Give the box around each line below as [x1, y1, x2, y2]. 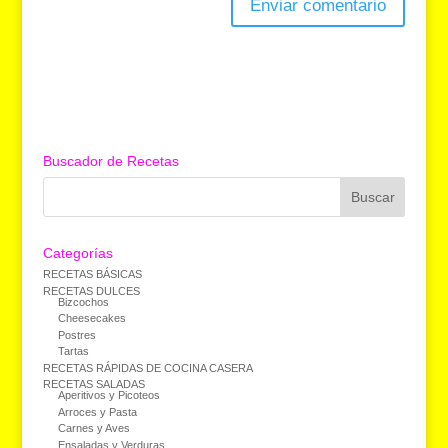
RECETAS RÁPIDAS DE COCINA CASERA [42, 361, 253, 374]
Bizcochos [57, 295, 109, 308]
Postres [57, 328, 96, 341]
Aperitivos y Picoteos [57, 389, 160, 402]
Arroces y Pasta [57, 405, 137, 418]
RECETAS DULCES [42, 284, 140, 297]
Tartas [57, 345, 89, 358]
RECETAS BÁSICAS [42, 268, 142, 281]
